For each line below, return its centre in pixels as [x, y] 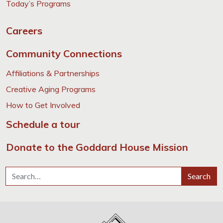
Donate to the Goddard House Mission [97, 147]
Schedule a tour [43, 124]
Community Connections [64, 53]
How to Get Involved [43, 105]
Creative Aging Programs [51, 89]
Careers [24, 30]
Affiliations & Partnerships [53, 73]
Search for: [24, 172]
